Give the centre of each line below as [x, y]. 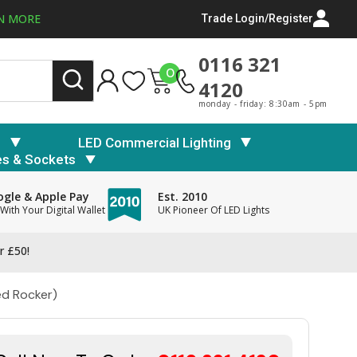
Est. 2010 [182, 197]
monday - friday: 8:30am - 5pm [263, 104]
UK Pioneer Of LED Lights [213, 210]
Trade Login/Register [257, 19]
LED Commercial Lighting [155, 142]
